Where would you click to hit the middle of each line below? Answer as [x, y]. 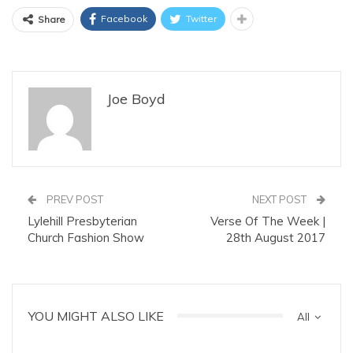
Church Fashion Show [86, 237]
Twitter [201, 18]
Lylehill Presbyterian [82, 221]
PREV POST [74, 199]
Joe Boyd [136, 98]
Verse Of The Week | [268, 221]
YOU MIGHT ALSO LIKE [96, 316]
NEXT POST [281, 199]
